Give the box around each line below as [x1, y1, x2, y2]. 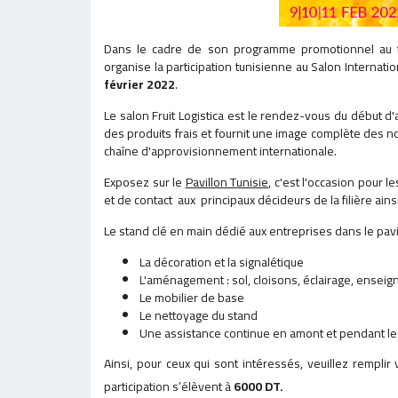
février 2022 [104, 73, 175, 96]
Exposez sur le [104, 171, 186, 194]
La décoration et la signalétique [139, 251, 304, 274]
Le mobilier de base [139, 286, 244, 309]
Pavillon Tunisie [185, 171, 268, 194]
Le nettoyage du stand [139, 304, 258, 327]
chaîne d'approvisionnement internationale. [104, 139, 337, 163]
